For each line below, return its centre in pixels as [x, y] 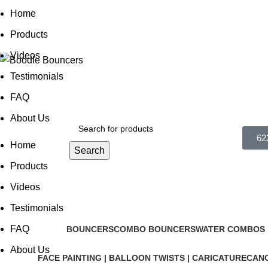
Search [89, 150]
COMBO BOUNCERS [155, 229]
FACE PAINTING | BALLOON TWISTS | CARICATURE [142, 258]
